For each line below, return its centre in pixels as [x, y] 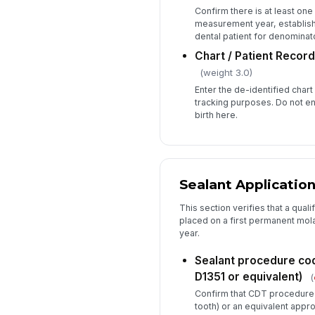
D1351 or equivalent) [248, 276]
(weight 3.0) [226, 73]
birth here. [216, 115]
